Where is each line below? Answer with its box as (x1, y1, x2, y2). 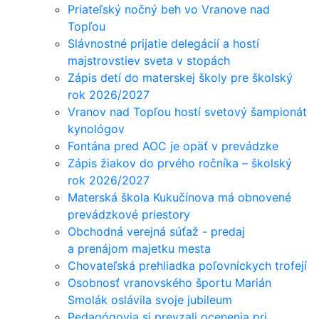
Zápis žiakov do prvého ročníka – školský (68, 155, 292, 170)
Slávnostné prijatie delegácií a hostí (68, 36, 259, 51)
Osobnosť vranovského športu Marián (68, 275, 271, 290)
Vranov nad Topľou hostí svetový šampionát (68, 104, 307, 119)
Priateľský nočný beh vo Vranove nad (68, 1, 270, 16)
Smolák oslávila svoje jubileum (68, 292, 232, 307)
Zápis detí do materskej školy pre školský (68, 70, 293, 85)
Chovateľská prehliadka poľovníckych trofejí (68, 258, 307, 273)
